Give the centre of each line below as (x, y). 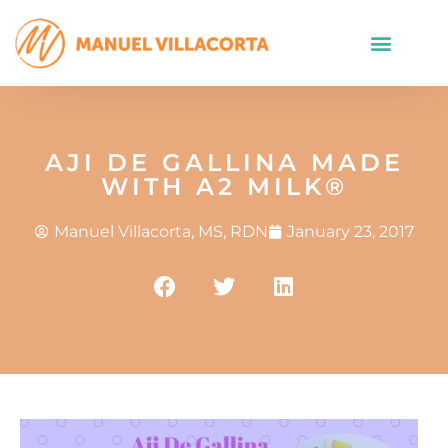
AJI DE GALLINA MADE (224, 163)
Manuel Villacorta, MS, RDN (160, 231)
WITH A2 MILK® (224, 187)
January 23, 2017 (350, 232)
